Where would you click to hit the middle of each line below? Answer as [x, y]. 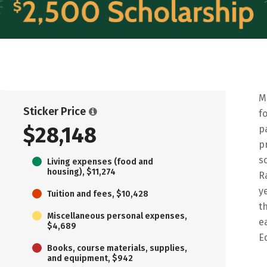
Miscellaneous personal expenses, [117, 216]
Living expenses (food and [100, 162]
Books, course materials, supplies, [117, 248]
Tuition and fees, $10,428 [98, 194]
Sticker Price [55, 111]
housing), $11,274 [81, 172]
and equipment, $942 [90, 258]
